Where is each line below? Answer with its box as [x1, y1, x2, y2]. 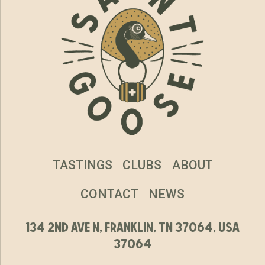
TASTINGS [52, 158, 112, 173]
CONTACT [80, 186, 138, 201]
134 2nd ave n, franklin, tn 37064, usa [25, 216, 240, 237]
